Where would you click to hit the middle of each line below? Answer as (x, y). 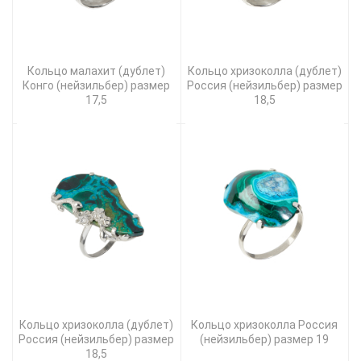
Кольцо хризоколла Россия (265, 325)
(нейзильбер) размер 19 (265, 340)
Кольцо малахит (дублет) (97, 71)
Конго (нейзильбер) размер (97, 86)
